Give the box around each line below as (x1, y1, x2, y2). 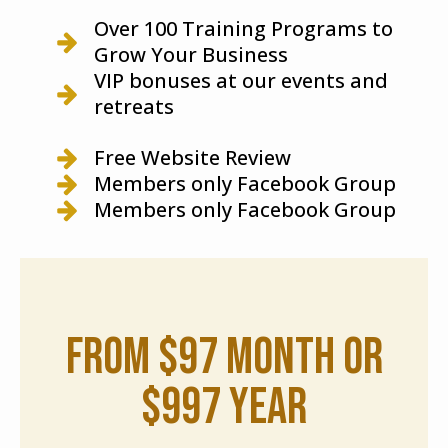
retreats (94, 92, 174, 120)
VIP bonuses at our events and (94, 66, 388, 94)
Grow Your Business (94, 40, 288, 68)
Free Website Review (94, 143, 291, 171)
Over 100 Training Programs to (94, 14, 393, 42)
